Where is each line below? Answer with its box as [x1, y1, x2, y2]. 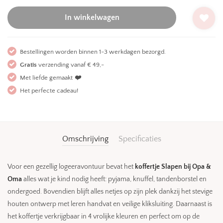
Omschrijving [62, 134, 109, 143]
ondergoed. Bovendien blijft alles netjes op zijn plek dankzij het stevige [7, 188, 213, 196]
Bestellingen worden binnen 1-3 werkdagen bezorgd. [20, 48, 166, 55]
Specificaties [118, 134, 161, 143]
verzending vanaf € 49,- [37, 61, 104, 68]
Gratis [20, 61, 37, 68]
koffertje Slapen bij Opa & [135, 163, 211, 171]
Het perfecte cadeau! [20, 87, 78, 94]
